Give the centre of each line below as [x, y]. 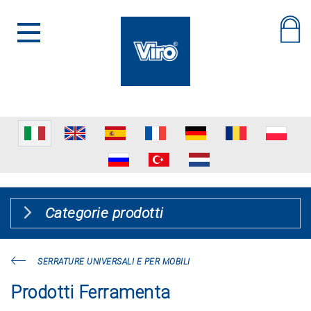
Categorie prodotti [104, 213]
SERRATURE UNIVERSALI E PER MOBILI [114, 262]
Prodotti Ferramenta [91, 293]
